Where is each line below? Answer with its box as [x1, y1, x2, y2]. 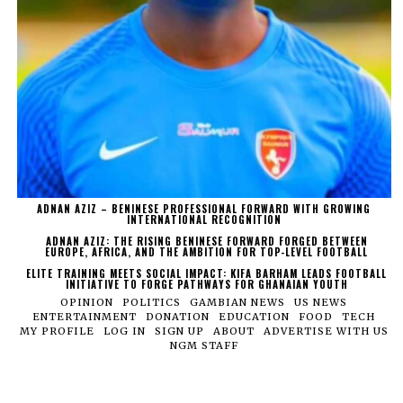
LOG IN [103, 324, 146, 337]
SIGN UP [154, 324, 204, 337]
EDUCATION [219, 309, 291, 323]
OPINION [60, 295, 114, 309]
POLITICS [122, 295, 182, 309]
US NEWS [294, 295, 348, 309]
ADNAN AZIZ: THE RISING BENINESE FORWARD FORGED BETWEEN [45, 233, 368, 248]
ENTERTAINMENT [32, 309, 138, 323]
